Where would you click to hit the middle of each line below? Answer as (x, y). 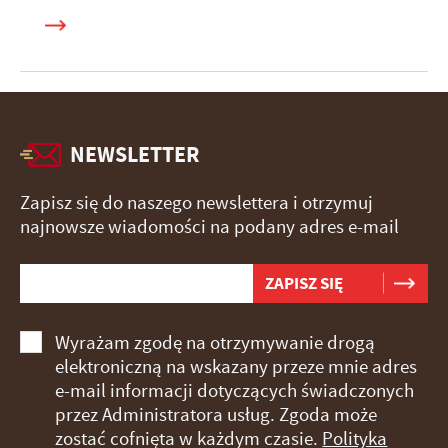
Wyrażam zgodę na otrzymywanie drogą (215, 342)
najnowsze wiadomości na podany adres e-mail (209, 227)
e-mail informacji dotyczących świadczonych (235, 390)
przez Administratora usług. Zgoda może (216, 414)
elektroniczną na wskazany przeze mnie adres (236, 366)
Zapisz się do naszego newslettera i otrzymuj (196, 203)
